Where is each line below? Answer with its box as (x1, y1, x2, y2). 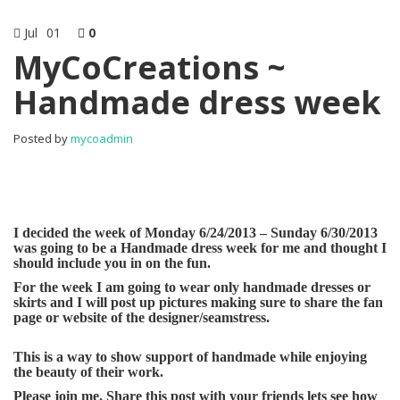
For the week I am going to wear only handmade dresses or (13, 279, 371, 296)
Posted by (13, 130, 71, 147)
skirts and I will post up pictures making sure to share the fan (13, 295, 383, 311)
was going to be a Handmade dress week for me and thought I (13, 240, 387, 256)
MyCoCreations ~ (13, 46, 286, 90)
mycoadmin (71, 130, 133, 147)
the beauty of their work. (13, 364, 163, 380)
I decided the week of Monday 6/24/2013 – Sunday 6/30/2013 (13, 225, 378, 241)
